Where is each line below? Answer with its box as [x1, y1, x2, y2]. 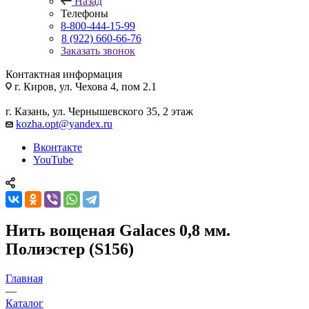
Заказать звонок [61, 44, 135, 57]
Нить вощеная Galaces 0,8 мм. [6, 221, 230, 239]
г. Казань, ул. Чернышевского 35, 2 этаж [6, 105, 193, 117]
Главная [6, 272, 43, 284]
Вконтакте [33, 141, 82, 153]
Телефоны [61, 7, 108, 19]
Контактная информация [6, 68, 122, 80]
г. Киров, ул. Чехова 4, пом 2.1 [12, 80, 157, 92]
